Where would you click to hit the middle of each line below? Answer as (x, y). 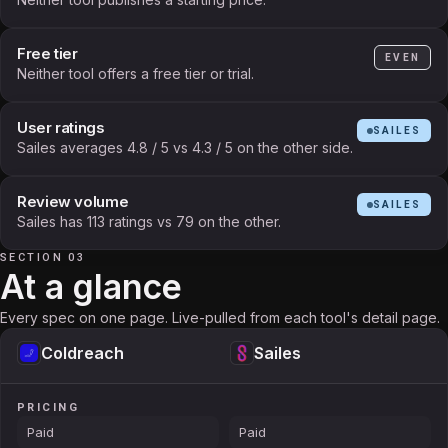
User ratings (61, 127)
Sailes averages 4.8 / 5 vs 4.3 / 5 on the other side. (185, 147)
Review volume (73, 201)
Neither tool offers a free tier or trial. (135, 73)
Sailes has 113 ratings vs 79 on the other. (149, 221)
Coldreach (82, 353)
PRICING (48, 407)
